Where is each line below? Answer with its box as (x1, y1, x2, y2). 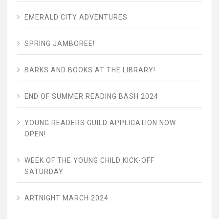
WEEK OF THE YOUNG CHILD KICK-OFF (24, 156, 154, 165)
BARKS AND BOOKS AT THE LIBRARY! (24, 66, 155, 74)
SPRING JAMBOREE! (24, 40, 95, 48)
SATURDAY (24, 168, 64, 176)
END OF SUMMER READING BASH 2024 (24, 92, 158, 101)
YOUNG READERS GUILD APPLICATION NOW (24, 119, 176, 127)
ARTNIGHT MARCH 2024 (24, 194, 109, 202)
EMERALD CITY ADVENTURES (24, 13, 128, 22)
